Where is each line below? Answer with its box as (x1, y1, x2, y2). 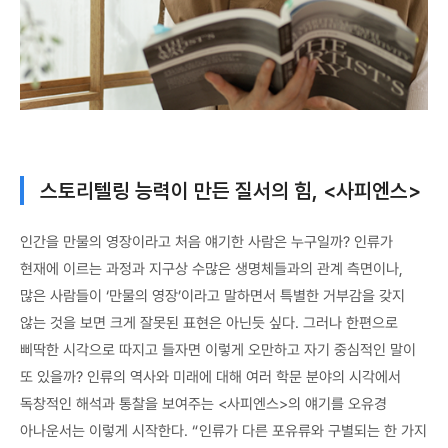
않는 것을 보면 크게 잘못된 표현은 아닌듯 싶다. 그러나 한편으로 (20, 313, 398, 332)
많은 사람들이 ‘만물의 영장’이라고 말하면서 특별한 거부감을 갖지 (20, 286, 405, 305)
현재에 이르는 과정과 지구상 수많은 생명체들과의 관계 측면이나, (20, 259, 403, 278)
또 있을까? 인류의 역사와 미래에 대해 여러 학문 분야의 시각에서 (20, 367, 401, 386)
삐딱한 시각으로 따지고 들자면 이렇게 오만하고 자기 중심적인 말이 (20, 340, 416, 359)
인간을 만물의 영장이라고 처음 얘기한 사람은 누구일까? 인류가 (20, 232, 393, 251)
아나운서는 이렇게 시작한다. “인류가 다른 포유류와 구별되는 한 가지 (20, 421, 427, 440)
